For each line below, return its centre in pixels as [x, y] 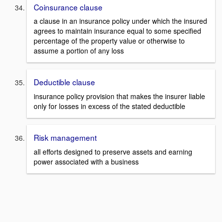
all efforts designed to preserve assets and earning [113, 151]
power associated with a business [86, 161]
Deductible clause [64, 82]
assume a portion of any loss [79, 51]
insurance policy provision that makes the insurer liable [119, 96]
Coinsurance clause [68, 7]
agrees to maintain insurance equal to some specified [117, 31]
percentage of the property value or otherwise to [109, 41]
